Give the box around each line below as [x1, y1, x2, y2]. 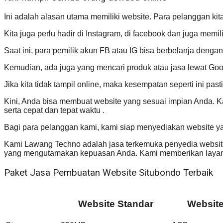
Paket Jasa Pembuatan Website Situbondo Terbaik [4, 167, 213, 178]
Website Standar [78, 198, 153, 209]
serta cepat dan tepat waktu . [4, 106, 105, 115]
